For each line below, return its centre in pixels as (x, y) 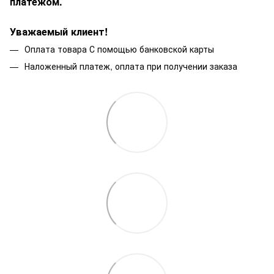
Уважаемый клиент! (59, 31)
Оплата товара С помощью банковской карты (119, 49)
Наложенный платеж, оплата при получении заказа (131, 66)
